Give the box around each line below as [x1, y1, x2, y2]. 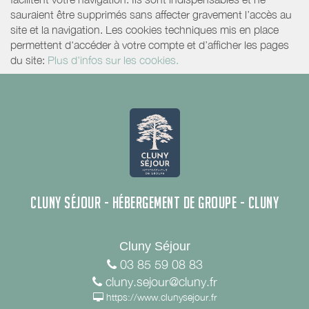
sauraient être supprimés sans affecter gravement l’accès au [10, 8, 292, 21]
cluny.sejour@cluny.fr [105, 275, 217, 289]
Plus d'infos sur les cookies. [48, 53, 179, 66]
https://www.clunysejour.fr [106, 291, 217, 303]
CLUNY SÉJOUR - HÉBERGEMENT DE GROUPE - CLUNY [30, 193, 279, 212]
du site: [10, 53, 48, 66]
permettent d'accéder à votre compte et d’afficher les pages [10, 38, 289, 51]
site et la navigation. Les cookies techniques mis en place [10, 23, 279, 36]
